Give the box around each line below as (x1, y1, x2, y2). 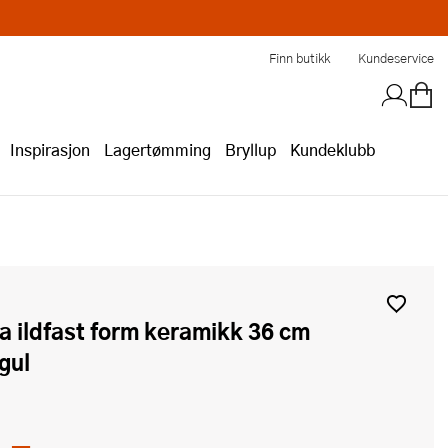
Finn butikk (269, 48, 330, 67)
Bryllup (225, 138, 276, 161)
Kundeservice (358, 48, 434, 67)
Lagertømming (104, 138, 211, 161)
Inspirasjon (10, 138, 90, 161)
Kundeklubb (290, 138, 375, 161)
